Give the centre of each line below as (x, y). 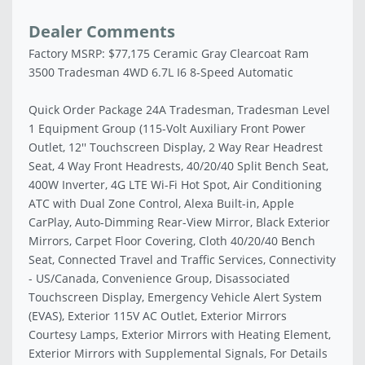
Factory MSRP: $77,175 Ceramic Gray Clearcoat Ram (169, 54)
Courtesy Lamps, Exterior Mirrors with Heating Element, (180, 335)
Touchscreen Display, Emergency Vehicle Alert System (175, 297)
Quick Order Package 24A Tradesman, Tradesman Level (179, 110)
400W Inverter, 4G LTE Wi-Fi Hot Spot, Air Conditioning (175, 185)
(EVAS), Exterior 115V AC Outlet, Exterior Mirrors (158, 316)
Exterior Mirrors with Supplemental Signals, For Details (178, 354)
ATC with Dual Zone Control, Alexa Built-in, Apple (161, 204)
